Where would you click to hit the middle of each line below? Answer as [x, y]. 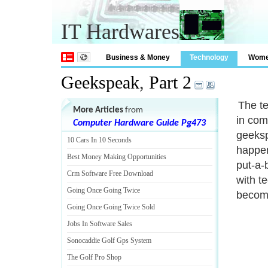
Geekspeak [100, 82]
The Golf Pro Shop [94, 257]
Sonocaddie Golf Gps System [109, 240]
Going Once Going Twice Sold [111, 207]
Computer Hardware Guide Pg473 [139, 123]
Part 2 [170, 82]
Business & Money [138, 57]
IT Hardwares [120, 32]
